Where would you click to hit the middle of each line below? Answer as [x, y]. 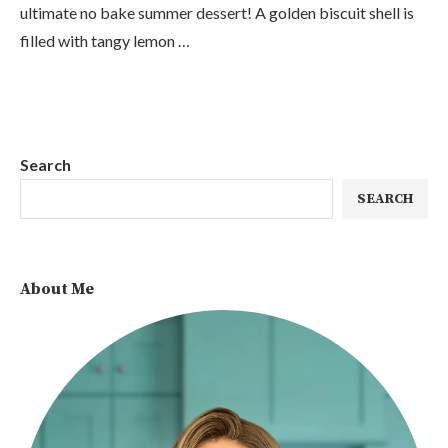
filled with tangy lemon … [105, 41]
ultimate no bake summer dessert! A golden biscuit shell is [217, 13]
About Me [57, 289]
